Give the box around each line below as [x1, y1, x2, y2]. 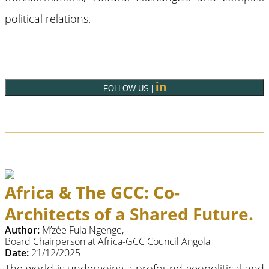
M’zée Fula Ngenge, [40, 223, 124, 237]
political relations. [5, 11, 91, 26]
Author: [5, 223, 40, 237]
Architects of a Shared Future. [5, 202, 253, 226]
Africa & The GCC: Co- [5, 181, 180, 204]
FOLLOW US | [103, 84, 156, 94]
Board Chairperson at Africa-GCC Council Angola [5, 235, 210, 249]
